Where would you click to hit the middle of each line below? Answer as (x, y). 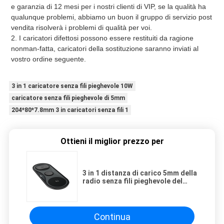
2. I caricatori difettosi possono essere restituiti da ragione (102, 38)
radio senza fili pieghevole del (132, 181)
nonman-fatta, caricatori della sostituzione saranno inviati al (104, 49)
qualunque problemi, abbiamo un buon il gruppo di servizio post (111, 17)
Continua (112, 216)
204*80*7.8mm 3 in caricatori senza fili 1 (70, 110)
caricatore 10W (108, 189)
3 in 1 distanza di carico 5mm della (140, 173)
